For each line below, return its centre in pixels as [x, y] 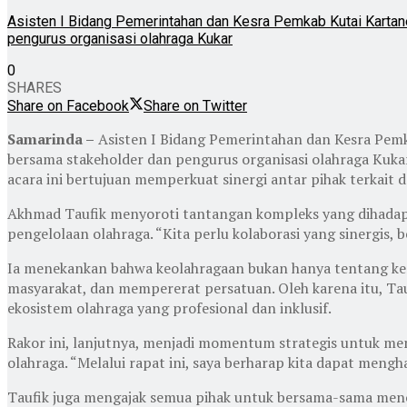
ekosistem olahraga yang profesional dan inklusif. [169, 308]
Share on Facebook [68, 105]
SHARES [35, 87]
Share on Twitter [195, 105]
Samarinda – [51, 139]
